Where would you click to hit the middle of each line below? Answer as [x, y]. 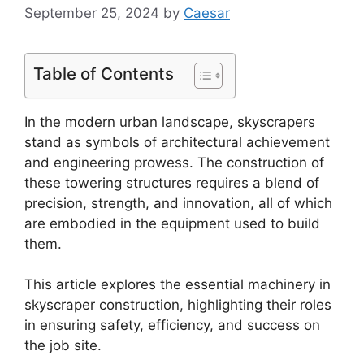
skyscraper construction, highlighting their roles [178, 305]
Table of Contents [104, 73]
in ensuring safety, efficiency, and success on [172, 325]
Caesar [207, 13]
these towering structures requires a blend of [172, 182]
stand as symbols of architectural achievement [177, 142]
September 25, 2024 [92, 13]
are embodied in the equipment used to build [172, 223]
